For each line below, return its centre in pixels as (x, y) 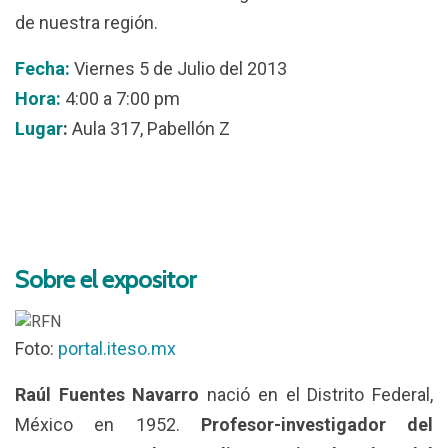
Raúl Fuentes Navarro (111, 394)
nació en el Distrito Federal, (320, 394)
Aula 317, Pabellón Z (149, 128)
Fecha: (42, 68)
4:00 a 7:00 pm (120, 98)
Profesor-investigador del (316, 424)
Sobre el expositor (105, 279)
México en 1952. (108, 424)
